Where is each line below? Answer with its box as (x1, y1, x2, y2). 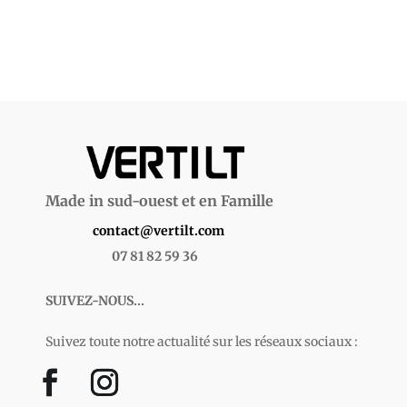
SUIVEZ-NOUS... (45, 293, 144, 310)
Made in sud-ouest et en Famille (45, 192, 273, 211)
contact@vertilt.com (93, 223, 224, 240)
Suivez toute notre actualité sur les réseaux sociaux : (45, 333, 358, 351)
